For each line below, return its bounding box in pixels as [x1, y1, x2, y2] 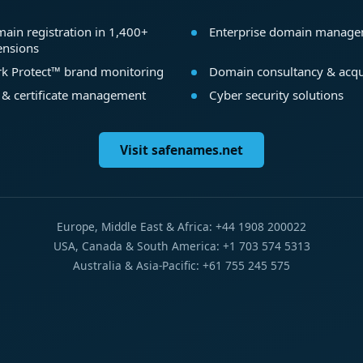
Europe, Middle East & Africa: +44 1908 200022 [57, 219, 306, 235]
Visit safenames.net [120, 141, 243, 160]
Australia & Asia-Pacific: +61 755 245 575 [73, 258, 290, 274]
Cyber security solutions [208, 86, 344, 103]
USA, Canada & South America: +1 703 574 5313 [53, 238, 310, 254]
